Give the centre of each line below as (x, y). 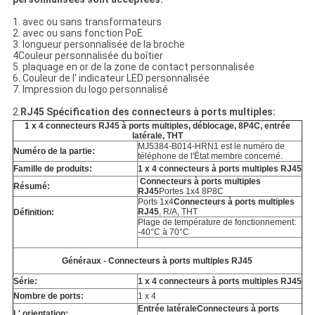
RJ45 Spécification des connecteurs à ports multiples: (148, 112)
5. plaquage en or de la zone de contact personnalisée (133, 67)
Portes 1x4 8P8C (191, 192)
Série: (25, 282)
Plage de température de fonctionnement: (217, 223)
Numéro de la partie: (54, 152)
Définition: (33, 213)
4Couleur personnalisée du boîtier (88, 56)
